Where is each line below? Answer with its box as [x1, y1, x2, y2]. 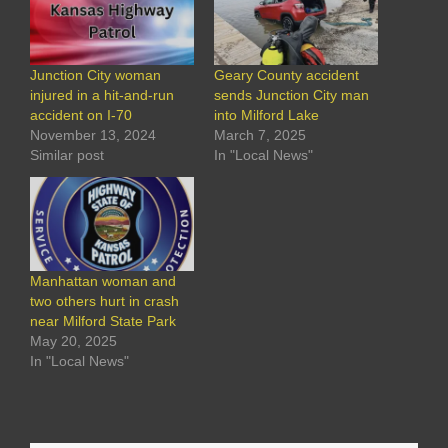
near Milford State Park [30, 312, 176, 329]
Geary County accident [214, 66, 359, 83]
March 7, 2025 [214, 126, 306, 143]
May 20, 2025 [30, 332, 117, 349]
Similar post [30, 146, 104, 163]
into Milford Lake [214, 106, 319, 123]
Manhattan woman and [30, 272, 176, 289]
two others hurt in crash [30, 292, 179, 309]
